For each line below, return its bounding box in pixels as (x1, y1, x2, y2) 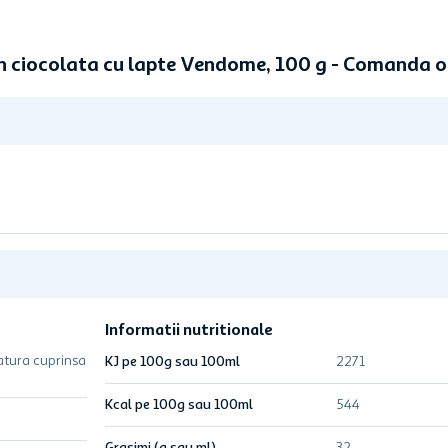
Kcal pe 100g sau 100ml (105, 398, 254, 412)
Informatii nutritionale (105, 323, 274, 339)
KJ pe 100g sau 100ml (105, 355, 241, 369)
